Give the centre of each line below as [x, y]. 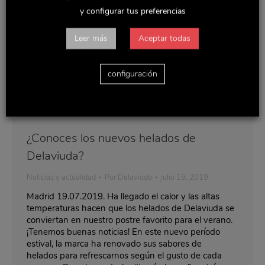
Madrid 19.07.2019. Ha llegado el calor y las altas [123, 196]
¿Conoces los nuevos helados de [111, 138]
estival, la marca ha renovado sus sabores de [114, 243]
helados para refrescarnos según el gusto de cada [124, 255]
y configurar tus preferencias [132, 11]
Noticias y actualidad [61, 177]
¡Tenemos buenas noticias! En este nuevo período [123, 232]
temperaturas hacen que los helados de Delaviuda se [130, 208]
